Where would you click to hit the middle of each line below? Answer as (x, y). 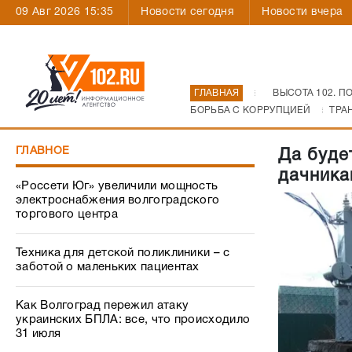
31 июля (38, 334)
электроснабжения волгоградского (118, 200)
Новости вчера (302, 12)
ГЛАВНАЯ (217, 93)
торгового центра (67, 214)
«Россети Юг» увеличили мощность (117, 186)
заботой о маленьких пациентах (108, 267)
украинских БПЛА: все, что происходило (133, 320)
